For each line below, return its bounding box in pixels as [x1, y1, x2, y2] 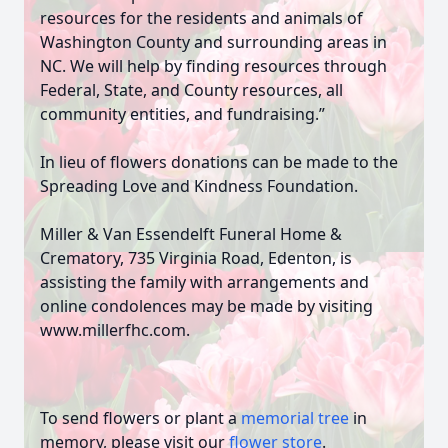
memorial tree [241, 407, 349, 429]
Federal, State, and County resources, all [40, 79, 343, 101]
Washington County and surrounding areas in [40, 31, 387, 53]
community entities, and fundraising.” [40, 103, 325, 125]
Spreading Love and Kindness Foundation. [40, 175, 358, 197]
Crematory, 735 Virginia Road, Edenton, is [40, 247, 352, 269]
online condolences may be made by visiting [40, 295, 373, 317]
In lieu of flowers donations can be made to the [40, 151, 398, 173]
